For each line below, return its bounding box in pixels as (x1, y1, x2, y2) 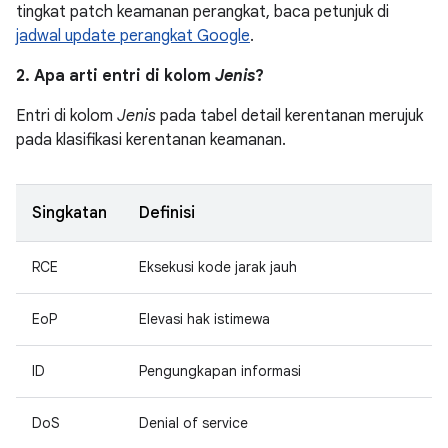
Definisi (139, 203, 195, 223)
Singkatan (32, 203, 107, 223)
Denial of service (139, 414, 248, 432)
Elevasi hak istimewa (139, 310, 270, 328)
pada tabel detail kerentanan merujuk (156, 106, 423, 126)
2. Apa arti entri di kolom (16, 66, 215, 86)
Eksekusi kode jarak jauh (139, 258, 297, 276)
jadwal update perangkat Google (16, 26, 250, 46)
